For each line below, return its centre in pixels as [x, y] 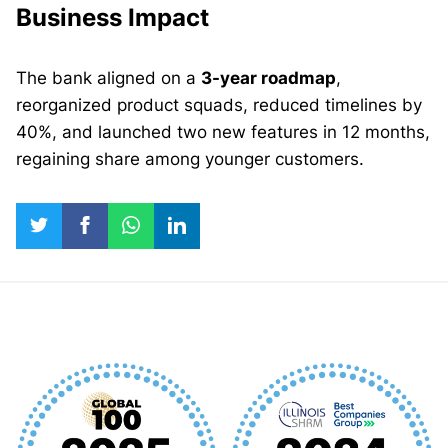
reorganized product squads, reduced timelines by [219, 105]
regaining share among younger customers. [190, 159]
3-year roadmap [268, 78]
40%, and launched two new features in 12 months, [223, 132]
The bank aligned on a [108, 78]
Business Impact [112, 18]
